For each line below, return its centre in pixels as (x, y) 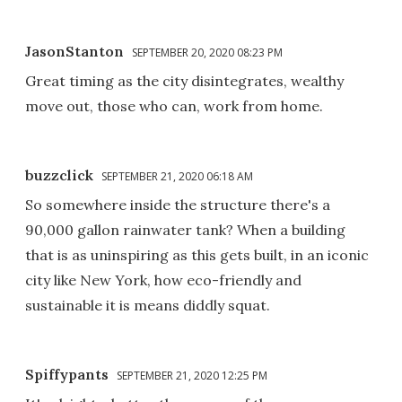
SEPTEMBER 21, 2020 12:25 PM (192, 375)
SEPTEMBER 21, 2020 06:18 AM (177, 176)
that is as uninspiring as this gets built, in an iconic (197, 254)
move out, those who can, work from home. (174, 105)
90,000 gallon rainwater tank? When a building (185, 229)
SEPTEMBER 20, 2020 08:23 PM (207, 52)
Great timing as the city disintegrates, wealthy (184, 80)
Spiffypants (67, 374)
